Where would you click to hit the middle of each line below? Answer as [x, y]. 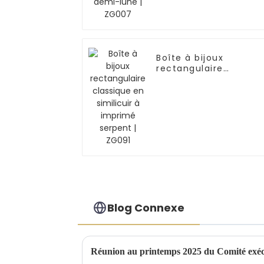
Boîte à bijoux [190, 58]
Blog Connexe [146, 207]
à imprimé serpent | [206, 90]
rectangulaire [190, 69]
